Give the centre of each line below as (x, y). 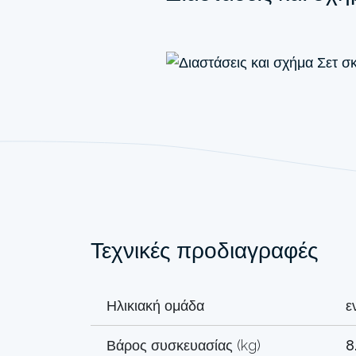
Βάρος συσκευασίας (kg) (184, 345)
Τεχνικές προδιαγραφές (205, 250)
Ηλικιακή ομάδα (155, 305)
